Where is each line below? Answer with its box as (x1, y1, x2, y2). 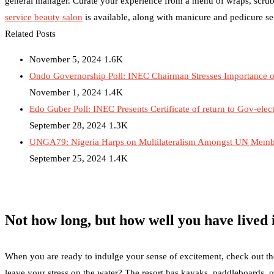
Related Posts (5, 29, 56, 39)
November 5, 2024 (29, 54, 102, 64)
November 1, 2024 (29, 87, 102, 97)
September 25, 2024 (29, 154, 106, 163)
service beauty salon (5, 12, 83, 22)
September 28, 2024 (29, 120, 106, 130)
